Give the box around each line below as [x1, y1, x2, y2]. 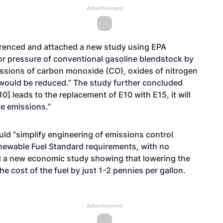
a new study [80, 42, 128, 52]
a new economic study [3, 153, 89, 163]
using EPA [128, 42, 166, 52]
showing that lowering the [89, 153, 190, 163]
